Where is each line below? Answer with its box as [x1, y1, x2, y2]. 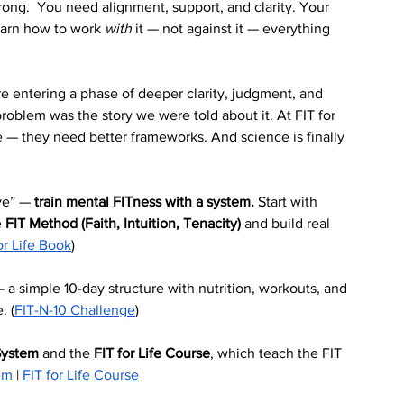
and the [39, 345, 94, 362]
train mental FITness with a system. [34, 194, 254, 210]
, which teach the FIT [210, 345, 345, 362]
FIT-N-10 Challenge [14, 302, 135, 318]
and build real [241, 216, 334, 232]
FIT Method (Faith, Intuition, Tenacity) [5, 216, 241, 232]
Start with [254, 194, 321, 210]
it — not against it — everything [132, 21, 334, 37]
